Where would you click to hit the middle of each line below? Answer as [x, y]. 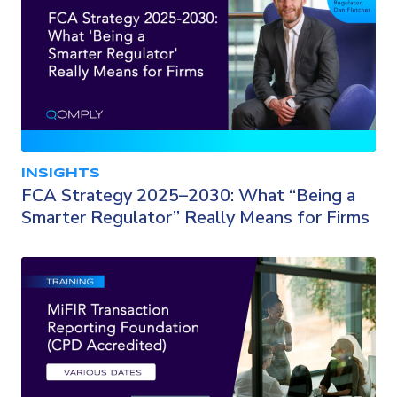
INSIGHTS [61, 173]
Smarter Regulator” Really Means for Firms [195, 217]
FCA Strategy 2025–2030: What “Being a [188, 195]
